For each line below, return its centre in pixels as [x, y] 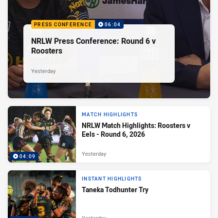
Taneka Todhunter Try [115, 189]
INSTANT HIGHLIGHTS [112, 179]
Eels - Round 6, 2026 [113, 134]
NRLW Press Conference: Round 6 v [93, 41]
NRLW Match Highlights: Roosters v [136, 125]
